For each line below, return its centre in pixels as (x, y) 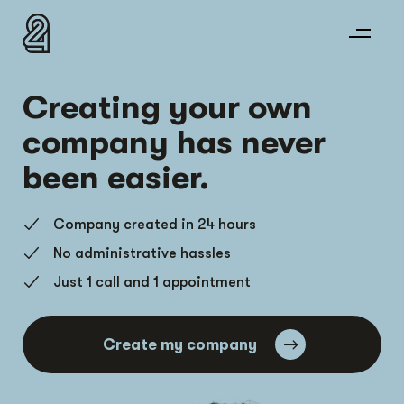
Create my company (180, 344)
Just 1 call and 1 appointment (151, 282)
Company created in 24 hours (154, 225)
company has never (174, 143)
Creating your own (167, 108)
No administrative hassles (142, 253)
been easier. (116, 178)
